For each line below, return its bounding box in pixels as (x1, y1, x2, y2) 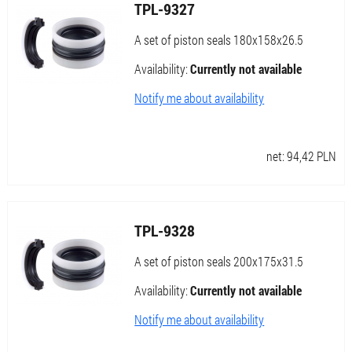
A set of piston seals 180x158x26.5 (134, 31, 304, 49)
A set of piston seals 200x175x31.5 (134, 253, 304, 270)
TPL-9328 (134, 220, 196, 241)
